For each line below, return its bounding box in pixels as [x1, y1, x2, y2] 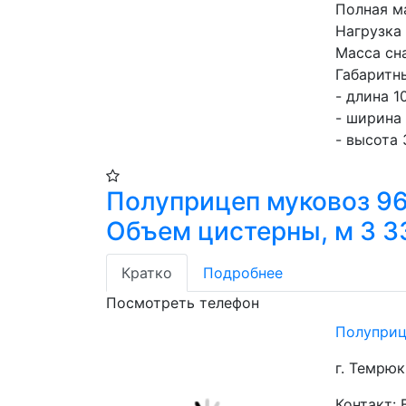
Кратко [121, 264, 172, 282]
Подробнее [203, 264, 283, 282]
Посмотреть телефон [106, 294, 259, 312]
